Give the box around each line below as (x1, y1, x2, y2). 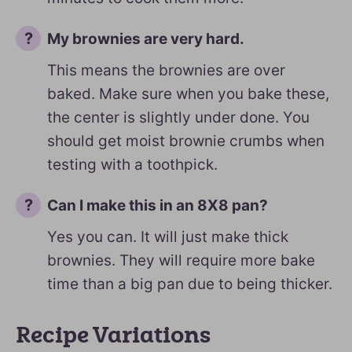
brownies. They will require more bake (47, 251, 315, 269)
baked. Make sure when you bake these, (47, 85, 329, 103)
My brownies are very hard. (47, 30, 244, 48)
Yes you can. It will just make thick (47, 228, 288, 246)
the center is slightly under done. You (47, 108, 310, 126)
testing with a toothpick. (47, 156, 218, 174)
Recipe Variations (16, 322, 211, 349)
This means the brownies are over (47, 61, 285, 79)
